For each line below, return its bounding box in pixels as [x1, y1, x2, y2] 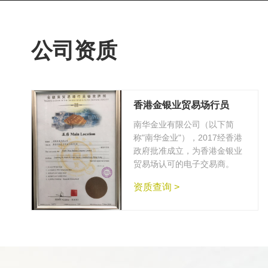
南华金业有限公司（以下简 [133, 120, 234, 129]
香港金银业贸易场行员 [133, 100, 229, 110]
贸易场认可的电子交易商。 [133, 159, 234, 169]
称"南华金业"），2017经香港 [133, 133, 242, 142]
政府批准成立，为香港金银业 [133, 146, 242, 156]
